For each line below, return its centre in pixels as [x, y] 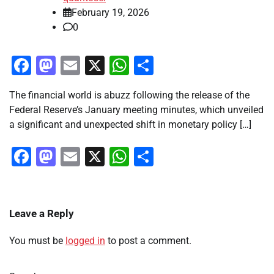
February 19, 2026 [110, 13]
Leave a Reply [42, 214]
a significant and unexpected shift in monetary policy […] [130, 125]
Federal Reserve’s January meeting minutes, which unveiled [136, 110]
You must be [37, 241]
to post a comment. [148, 241]
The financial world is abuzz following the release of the [129, 95]
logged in [85, 241]
